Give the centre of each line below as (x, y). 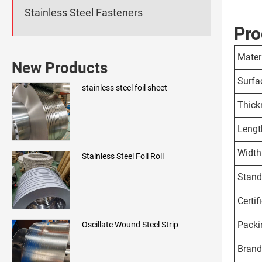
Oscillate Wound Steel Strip (130, 225)
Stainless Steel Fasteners (84, 12)
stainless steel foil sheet (125, 88)
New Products (60, 68)
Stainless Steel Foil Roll (123, 156)
